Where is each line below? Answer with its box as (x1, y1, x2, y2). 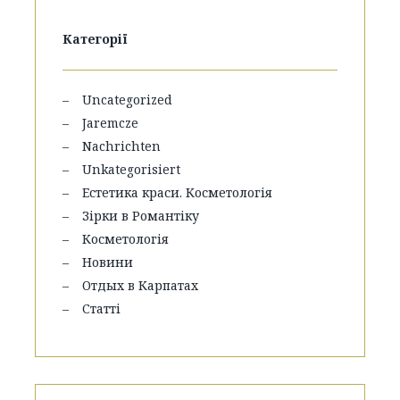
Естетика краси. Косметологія (82, 184, 272, 201)
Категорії (62, 30, 128, 47)
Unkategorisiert (82, 161, 180, 178)
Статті (82, 300, 121, 317)
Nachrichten (82, 137, 161, 154)
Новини (82, 254, 133, 271)
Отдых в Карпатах (82, 277, 198, 294)
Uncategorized (82, 91, 172, 108)
